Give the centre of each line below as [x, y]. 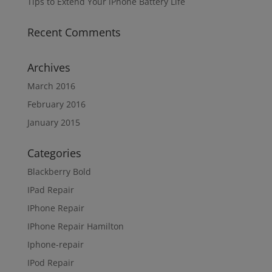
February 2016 [56, 104]
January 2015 [53, 123]
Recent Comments [74, 32]
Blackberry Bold [59, 172]
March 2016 [51, 86]
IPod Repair [50, 263]
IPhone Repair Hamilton [75, 226]
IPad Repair [50, 190]
